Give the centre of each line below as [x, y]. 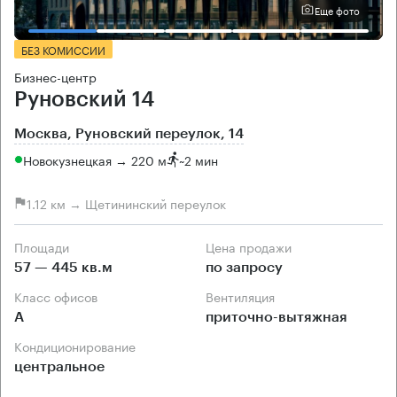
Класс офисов [60, 296]
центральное [59, 367]
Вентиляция [244, 296]
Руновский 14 [84, 100]
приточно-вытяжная [276, 318]
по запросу [244, 268]
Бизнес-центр [55, 77]
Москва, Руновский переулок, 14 [129, 134]
